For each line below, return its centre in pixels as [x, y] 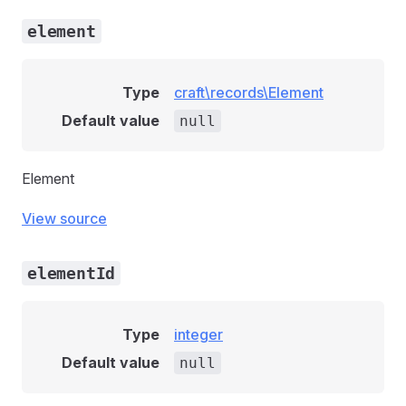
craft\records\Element [249, 92]
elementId [72, 273]
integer [198, 334]
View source [64, 218]
